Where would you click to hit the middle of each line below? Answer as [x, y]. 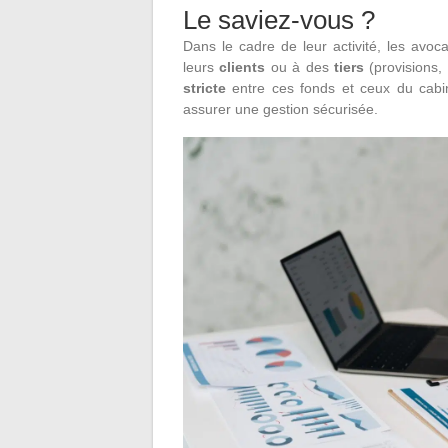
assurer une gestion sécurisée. [280, 109]
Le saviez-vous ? [279, 20]
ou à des [302, 67]
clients [245, 67]
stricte [204, 88]
